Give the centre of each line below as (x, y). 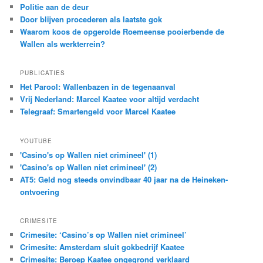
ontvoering (40, 191)
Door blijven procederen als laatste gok (91, 19)
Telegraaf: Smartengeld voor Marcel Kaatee (98, 112)
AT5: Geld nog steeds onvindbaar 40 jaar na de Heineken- (124, 179)
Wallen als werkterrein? (63, 44)
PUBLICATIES (43, 73)
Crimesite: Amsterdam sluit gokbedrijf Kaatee (102, 247)
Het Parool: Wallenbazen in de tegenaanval (98, 87)
